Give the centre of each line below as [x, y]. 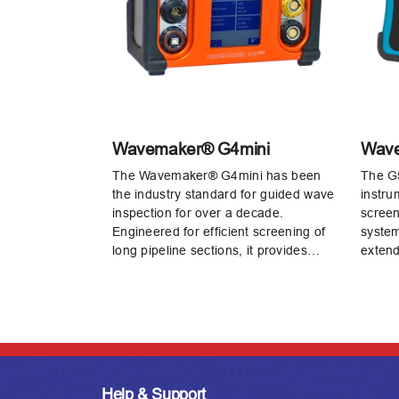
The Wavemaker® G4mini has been [217, 175]
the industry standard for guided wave [224, 194]
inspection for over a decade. [198, 212]
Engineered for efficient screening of [219, 231]
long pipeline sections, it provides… [216, 250]
